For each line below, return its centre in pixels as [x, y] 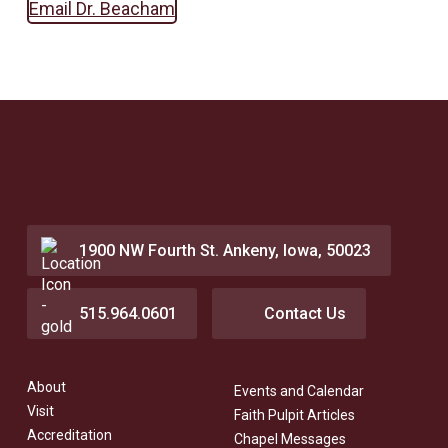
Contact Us [304, 313]
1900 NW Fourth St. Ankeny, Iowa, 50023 [224, 250]
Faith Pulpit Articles [294, 414]
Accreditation [69, 435]
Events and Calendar [298, 390]
